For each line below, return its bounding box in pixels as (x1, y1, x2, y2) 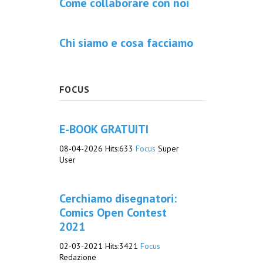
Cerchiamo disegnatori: (59, 191, 177, 206)
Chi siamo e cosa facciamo (59, 35, 193, 50)
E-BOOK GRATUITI (59, 122, 149, 137)
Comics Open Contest (59, 205, 167, 220)
